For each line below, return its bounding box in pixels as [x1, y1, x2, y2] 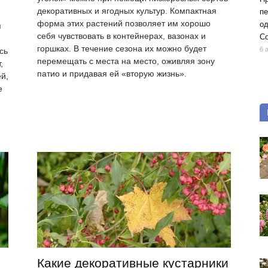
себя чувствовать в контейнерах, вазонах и [37, 31, 206, 41]
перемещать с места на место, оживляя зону [37, 56, 215, 66]
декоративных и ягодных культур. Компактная [37, 6, 217, 16]
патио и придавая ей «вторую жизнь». [37, 69, 187, 79]
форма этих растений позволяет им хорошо [37, 19, 211, 29]
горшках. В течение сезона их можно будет [37, 44, 206, 54]
